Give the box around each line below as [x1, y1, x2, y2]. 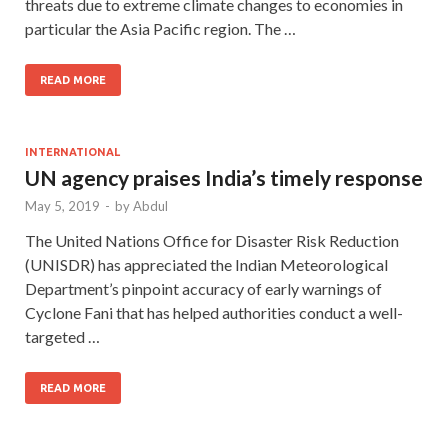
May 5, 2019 [25, 197, 100, 214]
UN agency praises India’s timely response [25, 164, 423, 190]
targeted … [25, 326, 100, 346]
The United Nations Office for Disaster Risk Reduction [25, 230, 399, 250]
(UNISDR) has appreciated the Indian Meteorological [25, 254, 388, 274]
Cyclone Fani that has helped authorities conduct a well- [25, 302, 403, 322]
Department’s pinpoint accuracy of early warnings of [25, 278, 382, 298]
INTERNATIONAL [25, 145, 120, 158]
